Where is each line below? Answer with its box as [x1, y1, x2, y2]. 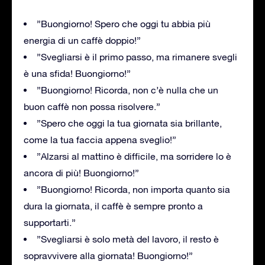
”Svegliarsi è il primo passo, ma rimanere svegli [37, 51, 237, 62]
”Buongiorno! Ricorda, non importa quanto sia [37, 183, 230, 195]
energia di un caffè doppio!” [24, 34, 141, 46]
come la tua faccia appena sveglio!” [24, 134, 176, 145]
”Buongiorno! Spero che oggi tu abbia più [37, 18, 211, 29]
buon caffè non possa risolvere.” [24, 101, 160, 112]
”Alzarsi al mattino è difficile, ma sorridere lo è [37, 150, 231, 161]
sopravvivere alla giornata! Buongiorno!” [24, 250, 193, 261]
